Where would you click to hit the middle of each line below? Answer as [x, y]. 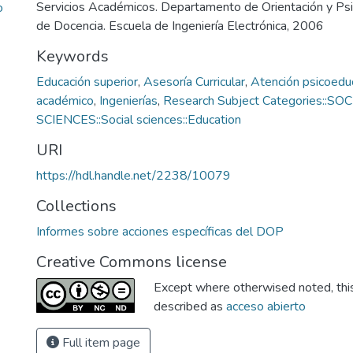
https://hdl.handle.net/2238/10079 [134, 176]
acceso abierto [266, 307]
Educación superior [87, 82]
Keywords [72, 56]
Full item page [100, 343]
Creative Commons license [132, 262]
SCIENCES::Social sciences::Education [139, 120]
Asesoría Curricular [194, 82]
